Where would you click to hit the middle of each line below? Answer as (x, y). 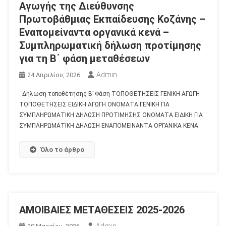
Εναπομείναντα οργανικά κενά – (94, 32)
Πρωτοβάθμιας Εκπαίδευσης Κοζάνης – (112, 19)
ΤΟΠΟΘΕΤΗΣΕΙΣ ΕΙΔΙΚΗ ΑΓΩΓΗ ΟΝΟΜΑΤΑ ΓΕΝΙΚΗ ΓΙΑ (94, 104)
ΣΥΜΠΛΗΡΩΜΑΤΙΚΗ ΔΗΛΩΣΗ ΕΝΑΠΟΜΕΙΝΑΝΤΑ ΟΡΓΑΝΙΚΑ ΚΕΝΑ (108, 125)
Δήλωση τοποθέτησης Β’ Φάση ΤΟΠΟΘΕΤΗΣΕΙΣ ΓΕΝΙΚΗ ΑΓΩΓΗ (109, 94)
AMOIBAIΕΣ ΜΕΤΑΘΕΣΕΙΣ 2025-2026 (102, 210)
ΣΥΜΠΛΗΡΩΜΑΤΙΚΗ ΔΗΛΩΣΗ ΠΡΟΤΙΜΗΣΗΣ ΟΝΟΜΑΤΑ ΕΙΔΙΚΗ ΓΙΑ (111, 115)
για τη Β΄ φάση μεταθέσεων (84, 58)
